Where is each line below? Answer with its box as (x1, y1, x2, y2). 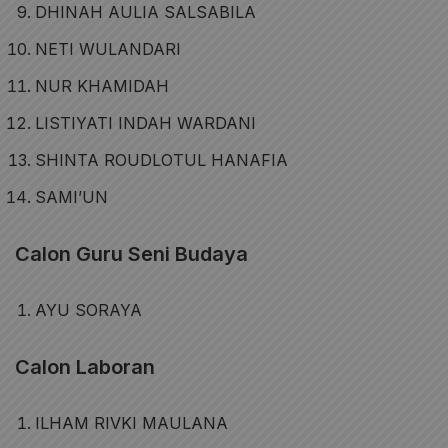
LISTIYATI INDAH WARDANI (35, 113, 256, 133)
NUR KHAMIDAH (35, 76, 169, 96)
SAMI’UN (35, 187, 108, 207)
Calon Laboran (15, 355, 155, 379)
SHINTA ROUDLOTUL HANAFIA (35, 150, 288, 170)
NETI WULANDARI (35, 39, 181, 59)
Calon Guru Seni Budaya (15, 242, 248, 266)
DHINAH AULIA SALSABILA (35, 2, 256, 22)
